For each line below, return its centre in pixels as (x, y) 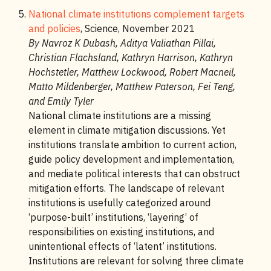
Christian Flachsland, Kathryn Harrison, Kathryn (130, 57)
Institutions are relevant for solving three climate (136, 261)
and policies (54, 28)
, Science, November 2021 (138, 28)
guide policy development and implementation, (131, 159)
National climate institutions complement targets (136, 14)
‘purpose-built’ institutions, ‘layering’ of (113, 217)
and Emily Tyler (61, 101)
